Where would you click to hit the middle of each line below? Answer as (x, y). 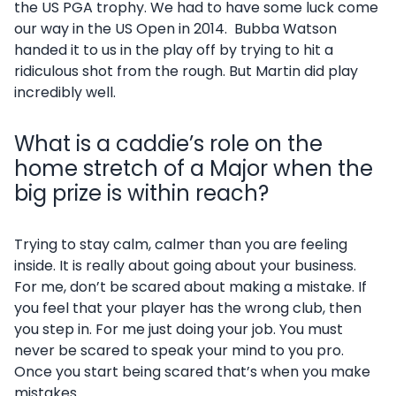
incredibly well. (65, 92)
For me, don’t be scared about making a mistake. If (190, 287)
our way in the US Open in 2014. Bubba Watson (175, 29)
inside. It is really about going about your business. (187, 266)
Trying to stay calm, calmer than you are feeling (181, 244)
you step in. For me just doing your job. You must (179, 329)
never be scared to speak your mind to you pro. (179, 350)
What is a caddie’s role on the (168, 144)
